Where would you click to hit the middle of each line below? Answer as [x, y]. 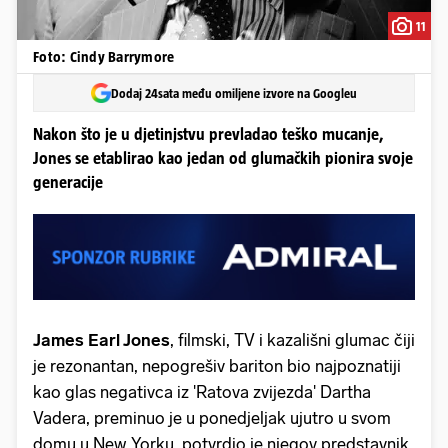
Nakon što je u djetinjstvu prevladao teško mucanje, [208, 134]
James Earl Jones [101, 339]
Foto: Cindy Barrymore [104, 56]
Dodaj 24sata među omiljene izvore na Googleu [234, 93]
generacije [68, 182]
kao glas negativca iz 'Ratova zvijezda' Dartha [202, 391]
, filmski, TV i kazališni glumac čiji [292, 339]
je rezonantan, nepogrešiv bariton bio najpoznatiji [217, 365]
